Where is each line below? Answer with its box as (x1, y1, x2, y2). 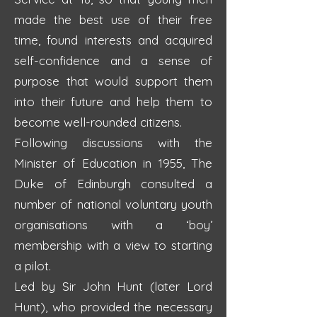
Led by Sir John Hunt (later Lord (14, 279, 212, 294)
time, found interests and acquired (14, 33, 212, 47)
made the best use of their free (14, 12, 212, 27)
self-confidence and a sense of (14, 53, 212, 68)
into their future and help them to (14, 94, 212, 109)
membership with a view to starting (14, 238, 212, 253)
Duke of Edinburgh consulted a (14, 176, 212, 191)
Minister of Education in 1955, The (14, 156, 212, 171)
